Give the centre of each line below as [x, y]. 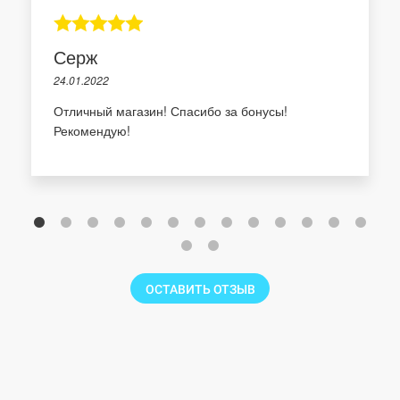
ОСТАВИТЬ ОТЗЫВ [200, 290]
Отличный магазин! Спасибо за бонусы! [171, 111]
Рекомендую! [92, 131]
